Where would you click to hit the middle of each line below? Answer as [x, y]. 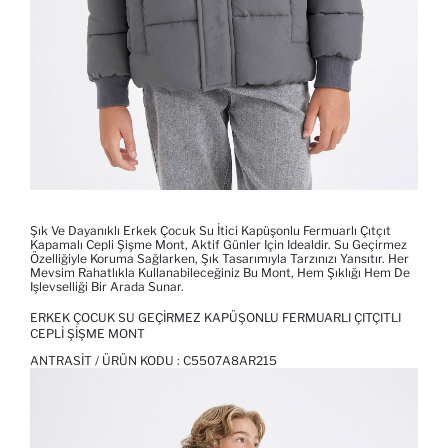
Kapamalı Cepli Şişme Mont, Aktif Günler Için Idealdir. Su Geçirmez [218, 245]
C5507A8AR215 [230, 361]
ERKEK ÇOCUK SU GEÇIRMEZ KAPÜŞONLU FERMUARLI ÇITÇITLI [215, 318]
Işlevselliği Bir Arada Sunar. [107, 287]
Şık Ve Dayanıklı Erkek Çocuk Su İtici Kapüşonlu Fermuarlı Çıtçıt [210, 231]
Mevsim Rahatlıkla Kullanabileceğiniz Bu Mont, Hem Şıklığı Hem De [220, 273]
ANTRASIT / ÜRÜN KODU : [106, 361]
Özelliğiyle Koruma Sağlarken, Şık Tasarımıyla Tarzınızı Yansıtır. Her [219, 259]
